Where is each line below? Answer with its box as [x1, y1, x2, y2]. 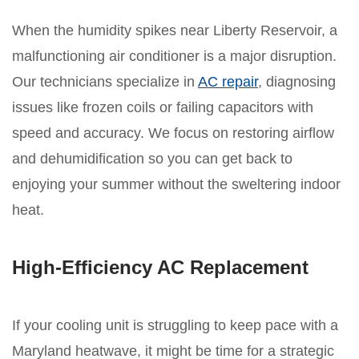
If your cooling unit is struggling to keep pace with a [12, 317, 338, 334]
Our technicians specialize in [12, 74, 198, 91]
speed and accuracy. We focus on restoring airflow [12, 125, 334, 142]
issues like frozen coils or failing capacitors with [12, 99, 313, 116]
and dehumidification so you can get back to [12, 151, 292, 167]
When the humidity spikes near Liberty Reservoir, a [12, 22, 337, 39]
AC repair [198, 74, 258, 91]
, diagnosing [258, 74, 336, 91]
